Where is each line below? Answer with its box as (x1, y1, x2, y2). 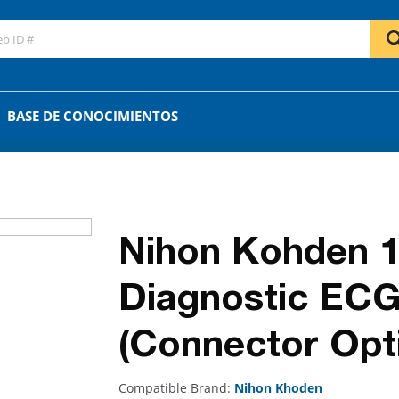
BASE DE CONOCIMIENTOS (7, 107, 178, 125)
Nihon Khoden (233, 379, 322, 396)
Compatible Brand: (118, 379, 234, 396)
